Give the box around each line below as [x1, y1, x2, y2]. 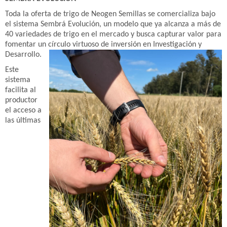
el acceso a [5, 106, 42, 115]
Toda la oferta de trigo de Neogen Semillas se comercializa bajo [5, 10, 215, 18]
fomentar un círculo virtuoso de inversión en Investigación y [5, 41, 202, 49]
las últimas [5, 117, 41, 125]
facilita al [5, 86, 36, 94]
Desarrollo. [5, 51, 44, 59]
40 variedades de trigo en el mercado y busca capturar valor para [5, 30, 221, 39]
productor [5, 96, 37, 104]
